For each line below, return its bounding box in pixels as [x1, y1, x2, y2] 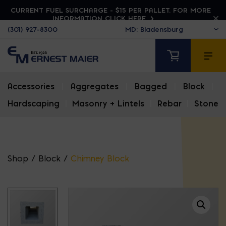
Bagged [135, 81, 167, 92]
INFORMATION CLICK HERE [52, 14, 148, 22]
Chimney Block [71, 153, 129, 164]
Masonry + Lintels [72, 98, 145, 109]
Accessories [8, 81, 54, 92]
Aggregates [71, 81, 119, 92]
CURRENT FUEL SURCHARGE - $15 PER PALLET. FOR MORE [10, 6, 211, 14]
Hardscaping [8, 98, 60, 109]
